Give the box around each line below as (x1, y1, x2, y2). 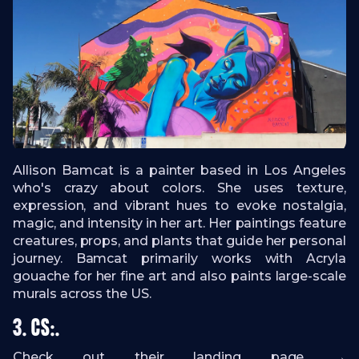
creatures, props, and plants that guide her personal (13, 232, 346, 248)
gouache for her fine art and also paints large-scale (13, 268, 346, 284)
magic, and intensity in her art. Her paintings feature (13, 215, 346, 231)
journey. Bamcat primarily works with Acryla (13, 250, 346, 266)
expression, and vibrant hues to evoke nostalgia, (13, 197, 346, 213)
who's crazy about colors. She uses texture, (13, 179, 346, 196)
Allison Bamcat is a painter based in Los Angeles (13, 162, 346, 178)
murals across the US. (13, 285, 151, 301)
